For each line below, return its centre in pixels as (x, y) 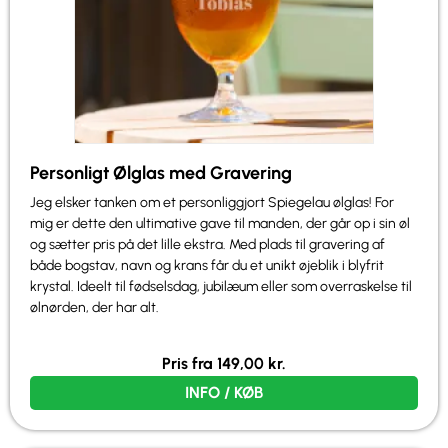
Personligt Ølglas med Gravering (161, 172)
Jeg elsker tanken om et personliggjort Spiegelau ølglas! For (212, 202)
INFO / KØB (224, 393)
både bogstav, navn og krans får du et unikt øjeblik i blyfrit (207, 265)
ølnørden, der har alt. (94, 307)
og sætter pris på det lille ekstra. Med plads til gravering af (207, 244)
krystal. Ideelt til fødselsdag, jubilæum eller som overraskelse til (221, 286)
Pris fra (189, 364)
